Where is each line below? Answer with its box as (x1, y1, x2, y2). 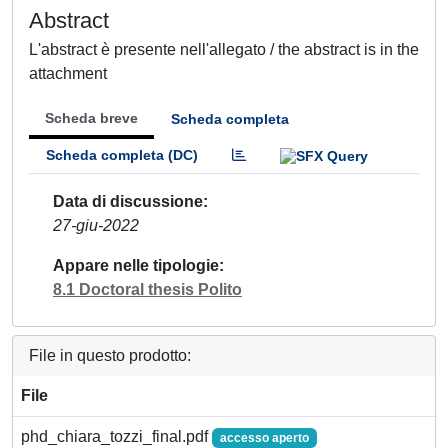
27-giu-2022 (53, 216, 139, 234)
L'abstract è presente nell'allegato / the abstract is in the (29, 41, 419, 58)
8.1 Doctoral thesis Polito (53, 280, 242, 298)
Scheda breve (45, 110, 138, 126)
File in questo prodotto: (29, 346, 191, 364)
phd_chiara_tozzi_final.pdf (21, 427, 212, 445)
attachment (29, 65, 107, 82)
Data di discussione (53, 192, 203, 210)
